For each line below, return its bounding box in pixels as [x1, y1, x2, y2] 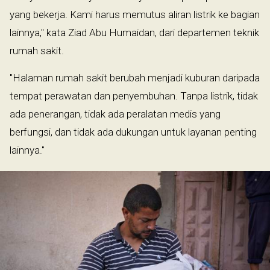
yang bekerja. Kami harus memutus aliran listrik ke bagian [10, 8, 260, 21]
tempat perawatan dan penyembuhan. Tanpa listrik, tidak [10, 90, 258, 102]
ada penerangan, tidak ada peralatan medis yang [10, 108, 221, 121]
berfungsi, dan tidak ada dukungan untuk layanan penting [10, 126, 257, 139]
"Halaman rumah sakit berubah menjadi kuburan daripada [10, 72, 260, 84]
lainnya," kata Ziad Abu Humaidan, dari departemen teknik [10, 27, 259, 39]
